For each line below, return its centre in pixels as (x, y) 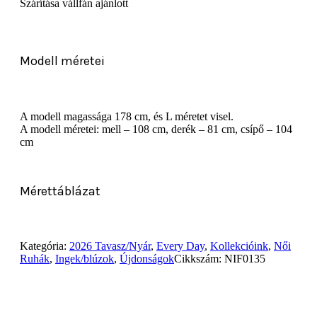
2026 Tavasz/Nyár (110, 246)
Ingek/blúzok (85, 259)
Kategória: (45, 246)
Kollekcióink (239, 246)
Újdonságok (147, 259)
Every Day (180, 246)
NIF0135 (245, 259)
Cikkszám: (199, 259)
